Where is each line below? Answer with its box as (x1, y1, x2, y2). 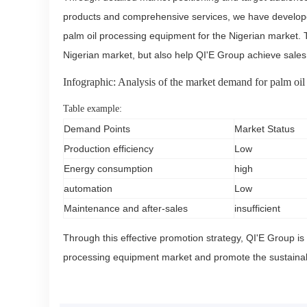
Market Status (234, 123, 295, 134)
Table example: (63, 103, 122, 114)
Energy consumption (64, 163, 153, 174)
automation (64, 183, 112, 194)
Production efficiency (64, 143, 153, 154)
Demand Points (64, 123, 130, 134)
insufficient (234, 203, 280, 214)
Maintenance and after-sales (64, 203, 188, 214)
